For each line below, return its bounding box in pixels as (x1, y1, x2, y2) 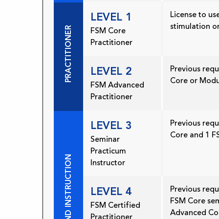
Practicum (90, 146, 126, 156)
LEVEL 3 (90, 119, 132, 132)
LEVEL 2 (90, 65, 132, 78)
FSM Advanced (90, 80, 144, 90)
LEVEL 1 (90, 10, 132, 23)
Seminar (90, 134, 120, 145)
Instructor (90, 158, 125, 168)
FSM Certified (90, 200, 140, 211)
